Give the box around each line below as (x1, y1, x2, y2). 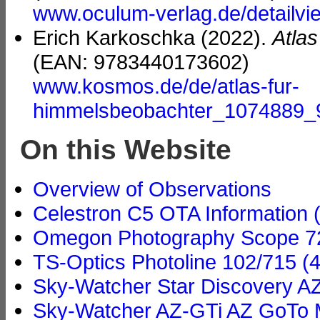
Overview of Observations (33, 177, 271, 201)
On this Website (20, 134, 231, 166)
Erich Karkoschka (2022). (33, 26, 272, 50)
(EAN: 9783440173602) (33, 50, 249, 74)
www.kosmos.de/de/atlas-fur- (33, 74, 299, 99)
